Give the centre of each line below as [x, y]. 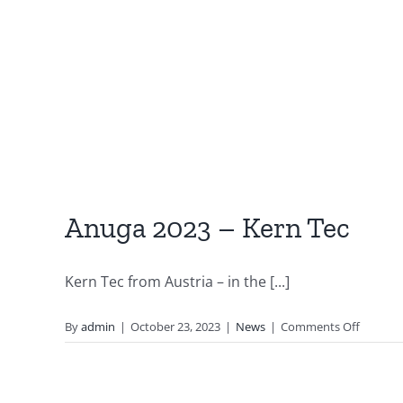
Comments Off [320, 327]
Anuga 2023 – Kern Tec [207, 228]
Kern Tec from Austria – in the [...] [177, 282]
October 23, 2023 [175, 327]
